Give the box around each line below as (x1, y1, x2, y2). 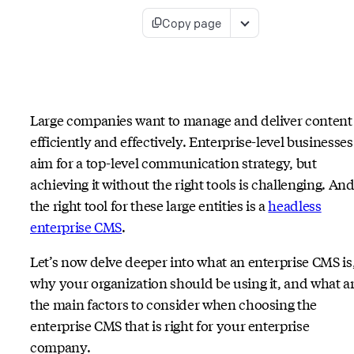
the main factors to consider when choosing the (30, 293, 318, 314)
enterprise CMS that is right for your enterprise (30, 314, 310, 335)
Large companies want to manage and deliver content (30, 109, 352, 130)
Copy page (162, 14, 221, 31)
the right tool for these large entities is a (30, 194, 269, 215)
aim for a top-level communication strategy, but (30, 152, 317, 172)
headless (268, 194, 322, 215)
